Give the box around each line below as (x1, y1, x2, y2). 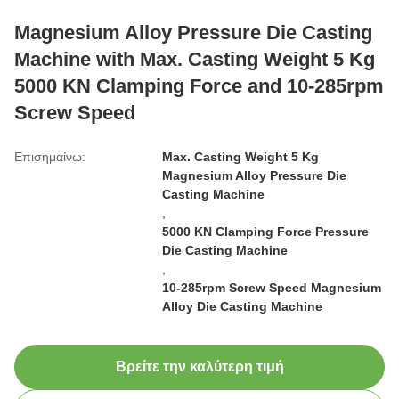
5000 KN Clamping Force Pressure (162, 224, 370, 239)
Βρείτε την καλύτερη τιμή (115, 359, 284, 374)
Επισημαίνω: (14, 150, 85, 164)
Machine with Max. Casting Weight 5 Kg (14, 48, 375, 70)
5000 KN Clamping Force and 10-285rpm (14, 75, 384, 97)
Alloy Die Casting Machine (162, 299, 323, 313)
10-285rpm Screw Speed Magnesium (162, 281, 382, 295)
